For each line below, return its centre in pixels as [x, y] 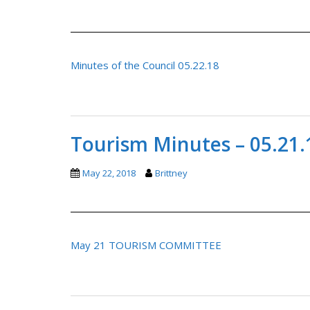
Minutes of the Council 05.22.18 [145, 65]
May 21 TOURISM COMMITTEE [146, 245]
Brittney [171, 173]
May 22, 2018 [109, 173]
